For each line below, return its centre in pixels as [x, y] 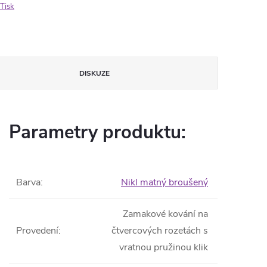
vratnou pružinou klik [164, 247]
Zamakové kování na [165, 214]
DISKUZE [95, 73]
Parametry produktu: [97, 132]
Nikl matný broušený [164, 182]
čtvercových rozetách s [160, 231]
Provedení [37, 231]
